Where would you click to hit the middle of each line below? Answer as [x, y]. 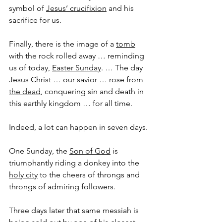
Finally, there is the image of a [62, 44]
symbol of [28, 8]
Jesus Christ [30, 80]
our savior [80, 80]
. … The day [123, 68]
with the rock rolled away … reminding [78, 56]
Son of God [90, 151]
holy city [23, 175]
